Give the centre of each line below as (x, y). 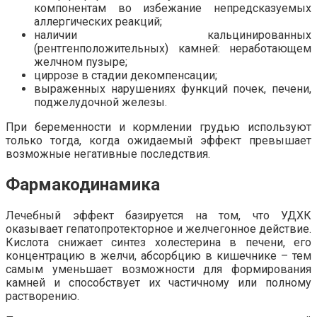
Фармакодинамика (83, 185)
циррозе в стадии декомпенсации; (126, 76)
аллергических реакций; (98, 22)
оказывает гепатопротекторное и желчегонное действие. (158, 229)
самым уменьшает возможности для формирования (158, 270)
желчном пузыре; (81, 62)
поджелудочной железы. (100, 103)
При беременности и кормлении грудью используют (158, 127)
